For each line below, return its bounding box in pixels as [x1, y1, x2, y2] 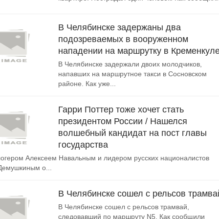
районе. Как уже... [58, 80, 116, 88]
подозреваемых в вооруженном [58, 34, 188, 44]
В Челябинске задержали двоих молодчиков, [58, 60, 202, 68]
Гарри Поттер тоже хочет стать [58, 105, 184, 114]
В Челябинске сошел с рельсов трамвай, [58, 203, 189, 211]
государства [58, 140, 108, 150]
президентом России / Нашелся [58, 116, 187, 126]
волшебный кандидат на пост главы [58, 128, 207, 138]
